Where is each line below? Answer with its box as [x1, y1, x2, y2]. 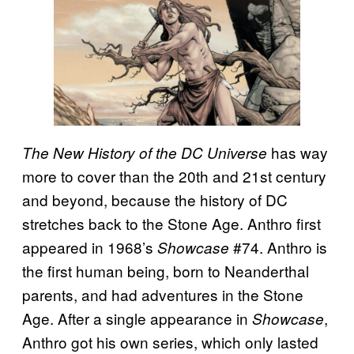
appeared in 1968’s [22, 235, 157, 258]
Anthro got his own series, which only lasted [22, 330, 318, 352]
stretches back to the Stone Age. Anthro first [22, 212, 321, 234]
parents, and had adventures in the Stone [22, 283, 303, 305]
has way [267, 141, 328, 163]
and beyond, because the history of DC [22, 188, 288, 210]
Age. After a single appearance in [22, 307, 252, 329]
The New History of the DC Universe [22, 141, 267, 163]
